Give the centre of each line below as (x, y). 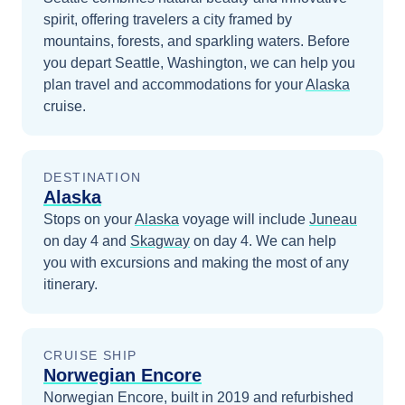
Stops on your (89, 219)
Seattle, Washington (179, 63)
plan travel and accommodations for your (173, 85)
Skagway (160, 241)
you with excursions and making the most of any (196, 263)
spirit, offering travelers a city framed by (168, 19)
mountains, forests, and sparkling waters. (175, 41)
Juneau (333, 219)
